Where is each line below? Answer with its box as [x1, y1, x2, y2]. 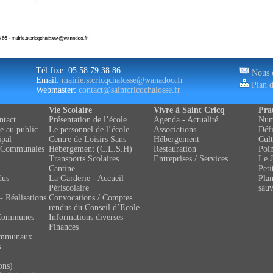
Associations [154, 125, 196, 134]
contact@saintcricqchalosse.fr [79, 85, 180, 94]
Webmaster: [36, 85, 79, 94]
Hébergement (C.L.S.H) [49, 144, 132, 154]
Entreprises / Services [154, 154, 228, 163]
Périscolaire [49, 183, 89, 193]
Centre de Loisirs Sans [49, 135, 126, 144]
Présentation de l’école [49, 115, 127, 124]
